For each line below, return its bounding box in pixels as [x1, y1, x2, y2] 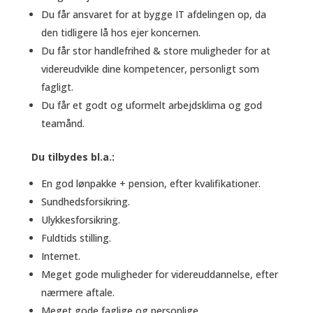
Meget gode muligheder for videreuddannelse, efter [41, 268, 278, 282]
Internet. [41, 249, 80, 263]
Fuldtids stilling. [41, 231, 111, 245]
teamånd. [41, 117, 85, 131]
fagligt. [41, 80, 73, 94]
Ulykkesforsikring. [41, 213, 120, 227]
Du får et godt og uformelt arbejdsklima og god [41, 99, 262, 112]
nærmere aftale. [41, 286, 115, 300]
